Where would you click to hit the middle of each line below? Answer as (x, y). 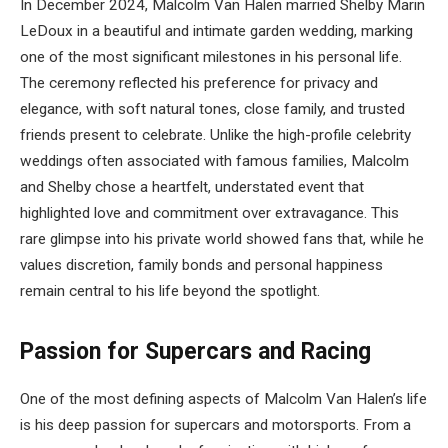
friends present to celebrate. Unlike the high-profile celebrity (215, 135)
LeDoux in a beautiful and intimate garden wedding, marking (216, 31)
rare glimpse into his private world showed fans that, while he (222, 239)
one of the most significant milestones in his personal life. (211, 57)
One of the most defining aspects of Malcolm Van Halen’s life (223, 399)
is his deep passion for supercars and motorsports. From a (215, 425)
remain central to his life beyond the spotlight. (170, 291)
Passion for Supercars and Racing (195, 352)
